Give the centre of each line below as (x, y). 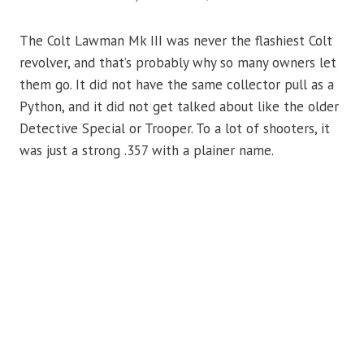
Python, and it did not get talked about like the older (179, 106)
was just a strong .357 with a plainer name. (147, 150)
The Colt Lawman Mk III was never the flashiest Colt (176, 41)
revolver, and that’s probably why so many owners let (178, 63)
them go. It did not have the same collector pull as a (177, 84)
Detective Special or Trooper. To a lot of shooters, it (175, 128)
